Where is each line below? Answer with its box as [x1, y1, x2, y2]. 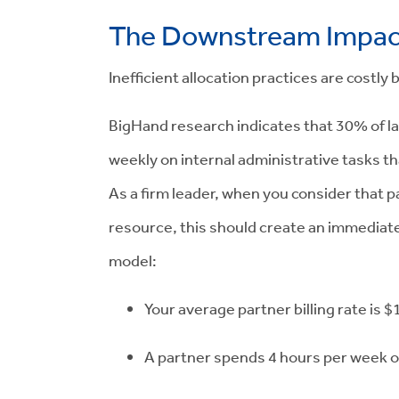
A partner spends [144, 346, 268, 366]
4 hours [268, 346, 321, 366]
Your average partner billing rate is [144, 298, 384, 318]
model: [109, 250, 157, 270]
